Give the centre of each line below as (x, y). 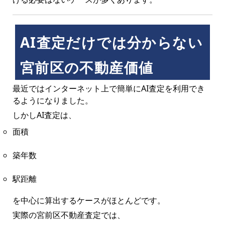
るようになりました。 (52, 101)
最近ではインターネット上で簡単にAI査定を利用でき (108, 89)
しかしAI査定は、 (44, 115)
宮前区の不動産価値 (87, 67)
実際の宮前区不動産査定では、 (69, 215)
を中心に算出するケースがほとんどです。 (89, 201)
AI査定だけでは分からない (111, 42)
